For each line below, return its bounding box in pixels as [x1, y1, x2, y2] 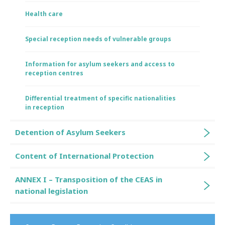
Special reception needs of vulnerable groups [25, 35, 171, 43]
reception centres [25, 69, 83, 77]
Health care [25, 10, 63, 18]
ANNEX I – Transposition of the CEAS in [15, 174, 162, 184]
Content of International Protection [15, 151, 154, 161]
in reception [25, 103, 64, 111]
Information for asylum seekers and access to [25, 60, 175, 68]
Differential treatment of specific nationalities [25, 94, 176, 102]
